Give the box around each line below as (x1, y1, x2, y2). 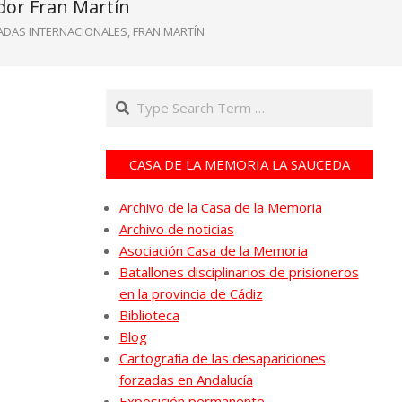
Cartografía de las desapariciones (118, 349, 326, 367)
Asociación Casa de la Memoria (118, 241, 308, 259)
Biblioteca (118, 306, 179, 324)
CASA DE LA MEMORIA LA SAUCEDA (128, 155, 350, 173)
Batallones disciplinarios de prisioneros (118, 263, 359, 281)
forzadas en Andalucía (118, 371, 253, 389)
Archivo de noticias (118, 220, 234, 238)
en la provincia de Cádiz (118, 284, 263, 302)
